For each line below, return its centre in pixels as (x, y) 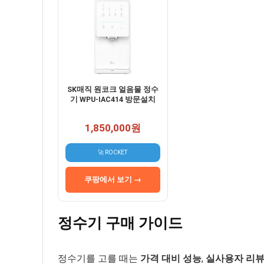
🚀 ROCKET (113, 153)
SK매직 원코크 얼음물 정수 (113, 90)
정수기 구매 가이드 (120, 223)
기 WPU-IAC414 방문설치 (113, 100)
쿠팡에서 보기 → (113, 180)
